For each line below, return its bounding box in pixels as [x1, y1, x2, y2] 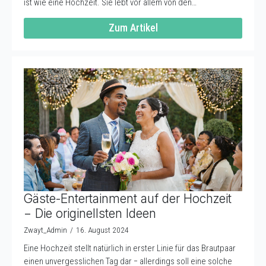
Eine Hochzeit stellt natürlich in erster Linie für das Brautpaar [24, 242, 236, 254]
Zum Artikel [108, 21, 158, 34]
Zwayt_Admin [24, 224, 67, 235]
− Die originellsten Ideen [24, 205, 156, 221]
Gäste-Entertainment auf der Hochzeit [24, 191, 232, 206]
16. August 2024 [76, 224, 129, 235]
